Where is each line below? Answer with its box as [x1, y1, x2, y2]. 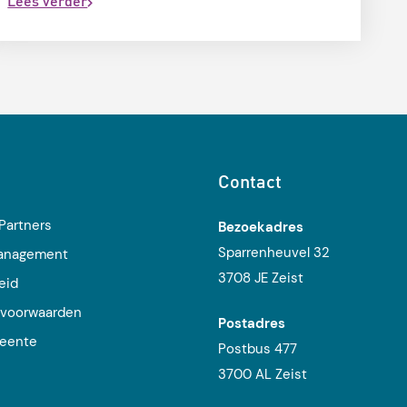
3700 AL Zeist [217, 365, 307, 384]
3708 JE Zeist [217, 269, 303, 288]
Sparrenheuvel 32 [217, 243, 330, 263]
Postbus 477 [217, 340, 297, 359]
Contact [217, 169, 282, 194]
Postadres [217, 314, 285, 333]
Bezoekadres [217, 218, 303, 237]
